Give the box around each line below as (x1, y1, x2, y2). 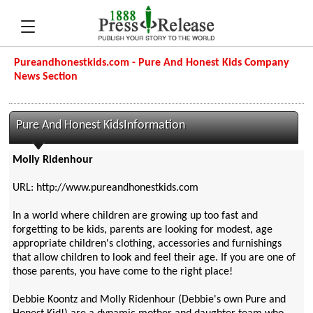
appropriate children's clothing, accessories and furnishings (12, 238, 282, 250)
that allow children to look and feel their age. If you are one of (12, 252, 296, 264)
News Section (14, 71, 78, 82)
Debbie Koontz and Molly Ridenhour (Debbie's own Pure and (12, 294, 286, 306)
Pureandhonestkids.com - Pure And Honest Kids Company (14, 57, 290, 68)
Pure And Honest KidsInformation (16, 119, 186, 131)
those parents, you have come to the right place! (12, 266, 233, 278)
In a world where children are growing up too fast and (12, 210, 258, 222)
